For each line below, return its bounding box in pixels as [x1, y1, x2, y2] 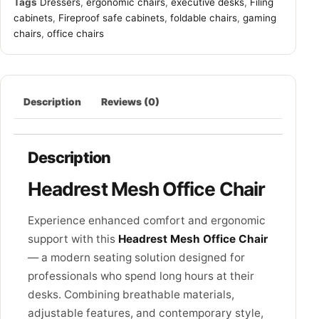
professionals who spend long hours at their [28, 268, 254, 283]
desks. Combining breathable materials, [28, 287, 234, 301]
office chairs [47, 27, 104, 39]
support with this [28, 231, 118, 246]
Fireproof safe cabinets [58, 11, 164, 23]
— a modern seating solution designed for [28, 250, 245, 264]
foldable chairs [170, 11, 237, 23]
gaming [243, 11, 276, 23]
